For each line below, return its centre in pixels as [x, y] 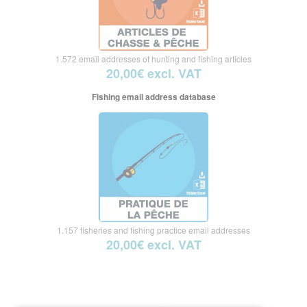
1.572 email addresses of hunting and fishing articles [153, 58]
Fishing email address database [153, 96]
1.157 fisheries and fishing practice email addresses [153, 230]
